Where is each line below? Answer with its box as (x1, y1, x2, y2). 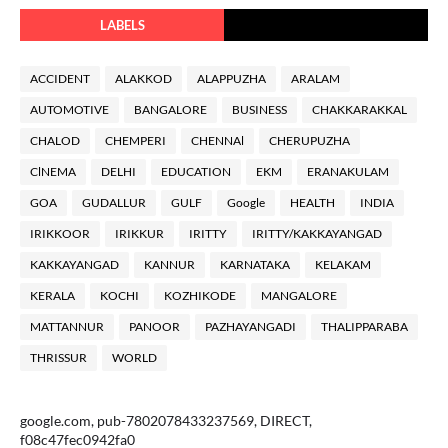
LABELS (99, 17, 145, 33)
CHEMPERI (105, 133, 166, 148)
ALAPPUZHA (197, 71, 266, 86)
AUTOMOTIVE (30, 102, 109, 117)
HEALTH (290, 195, 335, 210)
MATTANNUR (30, 319, 104, 334)
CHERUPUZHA (269, 133, 350, 148)
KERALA (30, 288, 75, 303)
